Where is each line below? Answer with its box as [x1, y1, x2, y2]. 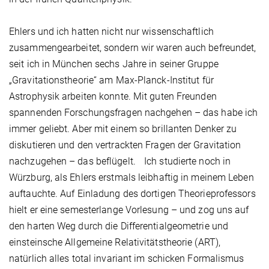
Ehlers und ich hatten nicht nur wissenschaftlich [9, 26, 214, 38]
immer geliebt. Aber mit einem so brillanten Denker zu [9, 123, 237, 135]
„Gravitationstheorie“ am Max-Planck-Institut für [9, 74, 214, 86]
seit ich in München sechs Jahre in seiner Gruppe [9, 58, 219, 70]
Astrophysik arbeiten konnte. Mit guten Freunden [9, 91, 217, 103]
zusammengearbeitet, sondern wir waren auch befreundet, [9, 42, 256, 54]
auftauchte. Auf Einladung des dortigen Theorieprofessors [9, 188, 256, 200]
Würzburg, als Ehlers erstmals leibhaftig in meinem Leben [9, 172, 254, 184]
